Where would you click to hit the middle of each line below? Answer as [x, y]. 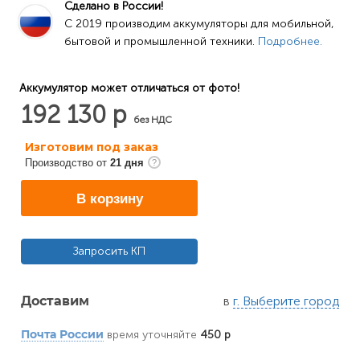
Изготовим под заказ [92, 147]
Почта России [62, 335]
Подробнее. [290, 41]
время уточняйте [152, 335]
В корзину [109, 199]
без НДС [153, 120]
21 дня [127, 162]
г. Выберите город [286, 301]
